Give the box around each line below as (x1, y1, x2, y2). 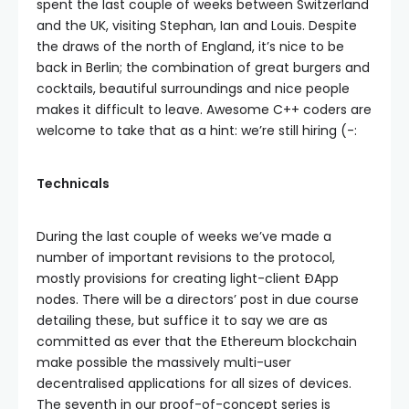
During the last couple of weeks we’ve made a (37, 227, 331, 246)
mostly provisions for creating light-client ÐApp (37, 269, 339, 288)
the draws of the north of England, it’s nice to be (37, 37, 344, 56)
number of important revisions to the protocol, (37, 248, 335, 267)
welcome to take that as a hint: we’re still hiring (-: (37, 121, 357, 140)
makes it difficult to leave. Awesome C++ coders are (37, 100, 372, 119)
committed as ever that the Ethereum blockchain (37, 332, 357, 351)
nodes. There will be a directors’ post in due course (37, 290, 359, 309)
